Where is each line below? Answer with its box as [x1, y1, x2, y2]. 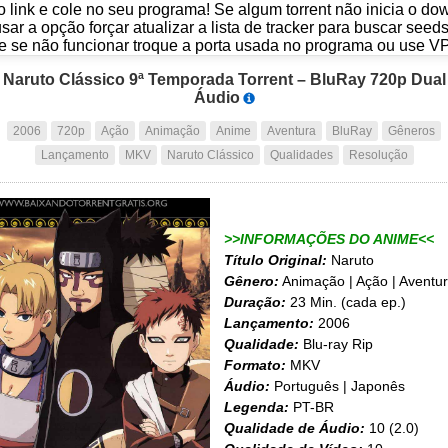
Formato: [224, 357, 286, 373]
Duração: [224, 294, 286, 310]
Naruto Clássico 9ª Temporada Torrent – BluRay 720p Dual [2, 71, 446, 88]
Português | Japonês [270, 378, 405, 394]
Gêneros [388, 124, 435, 138]
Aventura [267, 124, 316, 138]
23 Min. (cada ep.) [286, 294, 406, 310]
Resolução [348, 148, 408, 162]
